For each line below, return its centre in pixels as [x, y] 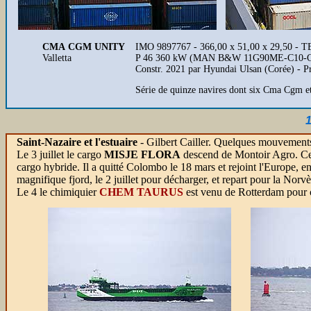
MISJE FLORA [142, 154]
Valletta [57, 58]
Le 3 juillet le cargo [60, 154]
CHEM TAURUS [141, 192]
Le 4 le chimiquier [57, 192]
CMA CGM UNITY [84, 47]
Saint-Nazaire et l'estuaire [77, 142]
